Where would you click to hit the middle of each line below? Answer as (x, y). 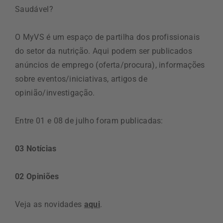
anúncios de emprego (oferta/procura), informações (110, 65)
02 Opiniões (37, 176)
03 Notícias (36, 149)
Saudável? (34, 9)
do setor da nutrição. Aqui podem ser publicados (104, 51)
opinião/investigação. (55, 93)
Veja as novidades (50, 204)
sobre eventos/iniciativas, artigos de (81, 79)
